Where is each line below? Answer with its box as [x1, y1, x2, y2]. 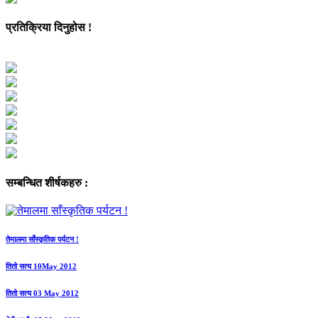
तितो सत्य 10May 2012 [6, 261, 77, 270]
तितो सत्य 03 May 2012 [6, 288, 79, 297]
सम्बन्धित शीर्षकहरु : [6, 176, 88, 189]
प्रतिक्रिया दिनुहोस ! [6, 21, 92, 34]
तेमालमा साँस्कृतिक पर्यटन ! [6, 234, 79, 243]
